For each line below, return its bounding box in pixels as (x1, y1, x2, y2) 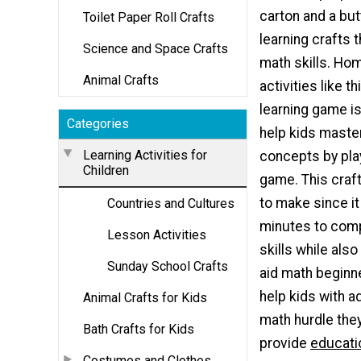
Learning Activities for (83, 147, 207, 163)
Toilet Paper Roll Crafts (83, 9, 214, 25)
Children (83, 162, 129, 178)
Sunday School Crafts (107, 258, 228, 274)
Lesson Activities (107, 226, 206, 243)
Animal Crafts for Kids (83, 289, 207, 305)
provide (259, 335, 310, 352)
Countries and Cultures (107, 195, 234, 211)
